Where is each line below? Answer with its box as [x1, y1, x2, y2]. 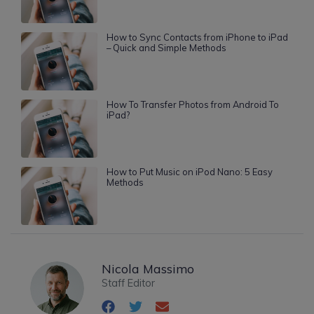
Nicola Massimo [102, 260, 195, 276]
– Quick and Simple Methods [106, 42, 226, 54]
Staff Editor [102, 276, 156, 289]
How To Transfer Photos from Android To [106, 98, 279, 110]
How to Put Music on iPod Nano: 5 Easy [106, 165, 273, 177]
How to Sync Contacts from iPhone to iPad [106, 32, 288, 43]
